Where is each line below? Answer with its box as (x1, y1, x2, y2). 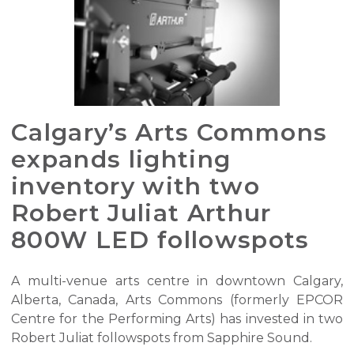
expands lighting (11, 144, 232, 174)
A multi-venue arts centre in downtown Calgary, (11, 273, 343, 288)
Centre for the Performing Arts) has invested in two (11, 311, 343, 326)
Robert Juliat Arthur (11, 198, 272, 228)
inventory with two (11, 171, 260, 201)
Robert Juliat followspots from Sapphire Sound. (11, 330, 312, 345)
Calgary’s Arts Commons (11, 117, 328, 147)
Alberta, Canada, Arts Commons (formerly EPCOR (11, 292, 343, 307)
